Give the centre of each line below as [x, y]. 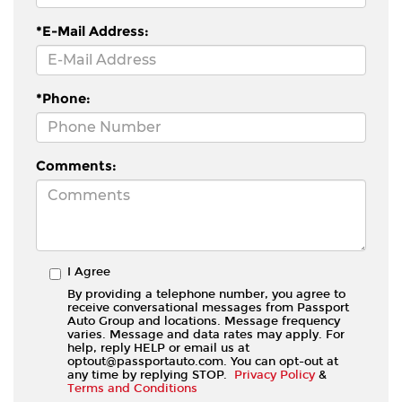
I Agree [89, 271]
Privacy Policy [275, 374]
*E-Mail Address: [92, 31]
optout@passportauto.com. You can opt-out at [203, 361]
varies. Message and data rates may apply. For [206, 334]
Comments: [76, 165]
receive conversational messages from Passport [208, 307]
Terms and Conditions [132, 388]
